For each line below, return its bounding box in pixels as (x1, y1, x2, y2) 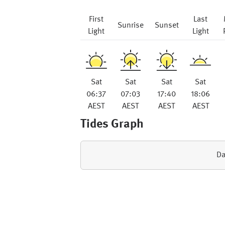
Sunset (154, 22, 179, 30)
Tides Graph (80, 119, 144, 131)
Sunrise (117, 22, 144, 30)
